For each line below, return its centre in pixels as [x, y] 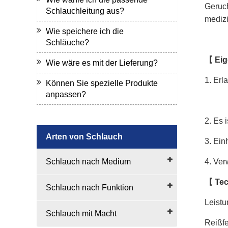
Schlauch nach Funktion [90, 188]
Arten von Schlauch [84, 137]
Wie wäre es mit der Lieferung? [102, 63]
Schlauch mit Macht [81, 213]
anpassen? [66, 94]
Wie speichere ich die [85, 31]
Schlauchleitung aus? [85, 11]
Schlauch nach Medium [88, 162]
